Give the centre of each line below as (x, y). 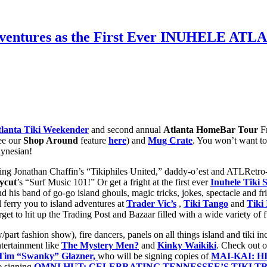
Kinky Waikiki (187, 245)
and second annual (126, 129)
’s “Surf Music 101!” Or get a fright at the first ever (114, 182)
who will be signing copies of (154, 256)
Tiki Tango (206, 203)
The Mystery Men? (100, 245)
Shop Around (51, 140)
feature (93, 140)
